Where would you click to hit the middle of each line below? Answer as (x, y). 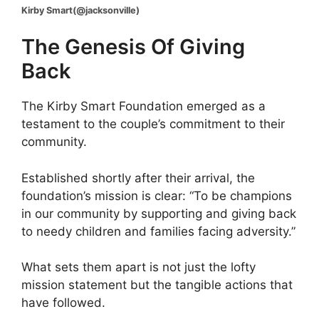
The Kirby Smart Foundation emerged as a (143, 106)
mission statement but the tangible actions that (157, 285)
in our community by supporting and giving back (159, 213)
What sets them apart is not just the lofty (138, 267)
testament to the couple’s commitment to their (153, 124)
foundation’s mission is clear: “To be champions (157, 195)
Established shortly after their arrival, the (138, 178)
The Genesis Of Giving (133, 47)
